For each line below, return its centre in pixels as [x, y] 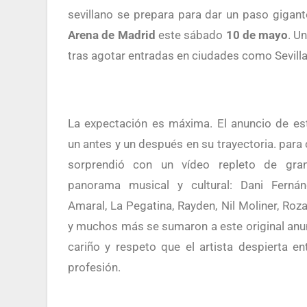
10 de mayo [257, 35]
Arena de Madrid [113, 35]
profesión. [94, 267]
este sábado [192, 35]
